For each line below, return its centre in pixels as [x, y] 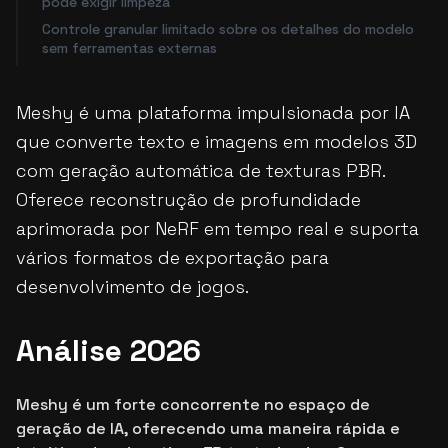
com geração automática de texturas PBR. [200, 170]
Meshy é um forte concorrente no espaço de [193, 404]
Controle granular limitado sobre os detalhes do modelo [228, 29]
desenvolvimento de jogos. [132, 286]
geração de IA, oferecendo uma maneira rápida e [208, 428]
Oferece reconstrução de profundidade [188, 199]
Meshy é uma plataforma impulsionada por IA [213, 112]
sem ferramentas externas [129, 48]
